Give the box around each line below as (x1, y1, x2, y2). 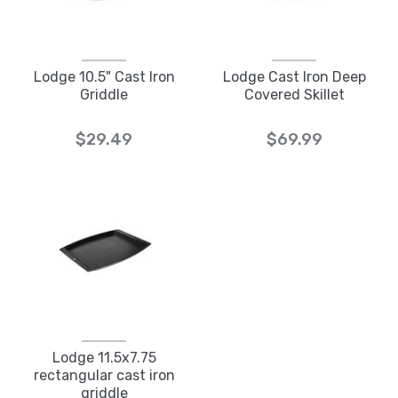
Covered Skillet (243, 86, 345, 104)
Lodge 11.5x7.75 (52, 349, 156, 367)
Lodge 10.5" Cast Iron (33, 68, 175, 86)
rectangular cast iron (33, 367, 175, 385)
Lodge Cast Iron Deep (222, 68, 366, 86)
